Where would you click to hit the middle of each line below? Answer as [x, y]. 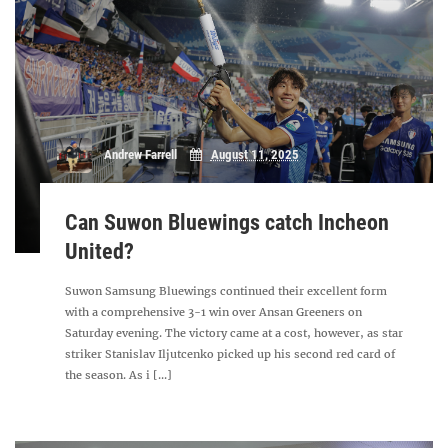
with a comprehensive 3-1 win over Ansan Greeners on [214, 312]
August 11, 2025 [254, 155]
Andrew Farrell [140, 155]
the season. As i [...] [119, 375]
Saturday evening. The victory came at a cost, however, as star [234, 333]
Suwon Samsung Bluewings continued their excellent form [226, 291]
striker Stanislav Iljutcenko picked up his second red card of [230, 354]
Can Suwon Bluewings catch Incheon [227, 222]
